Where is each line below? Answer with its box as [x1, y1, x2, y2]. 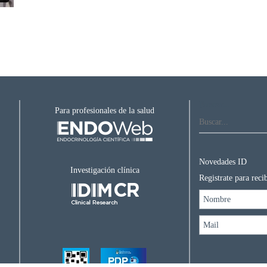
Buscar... [198, 100, 230, 110]
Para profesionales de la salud [55, 106, 155, 116]
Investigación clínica [70, 166, 139, 175]
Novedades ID [198, 157, 247, 167]
